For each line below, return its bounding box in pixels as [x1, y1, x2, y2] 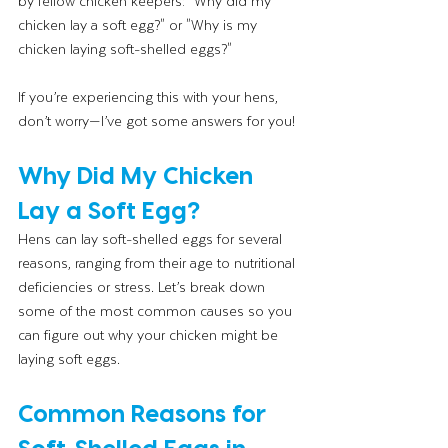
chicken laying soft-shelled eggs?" [18, 37, 232, 61]
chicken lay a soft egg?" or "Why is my [18, 13, 261, 37]
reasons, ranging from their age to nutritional [18, 251, 299, 275]
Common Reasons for [18, 398, 272, 428]
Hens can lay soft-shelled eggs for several [18, 227, 286, 251]
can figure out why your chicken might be [18, 323, 282, 347]
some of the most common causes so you [18, 299, 296, 323]
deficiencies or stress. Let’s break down [18, 275, 269, 299]
